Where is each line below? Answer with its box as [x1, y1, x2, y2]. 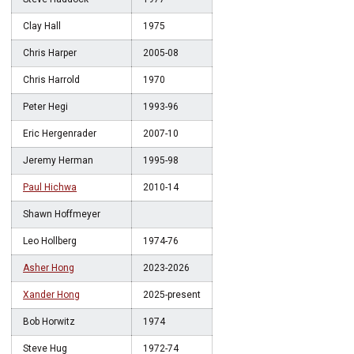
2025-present [143, 289, 201, 300]
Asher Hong [23, 262, 74, 273]
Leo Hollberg [23, 235, 77, 247]
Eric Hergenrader [23, 128, 96, 139]
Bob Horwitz [23, 316, 75, 327]
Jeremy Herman [23, 155, 93, 166]
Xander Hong [23, 289, 80, 300]
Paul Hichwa [23, 182, 77, 193]
